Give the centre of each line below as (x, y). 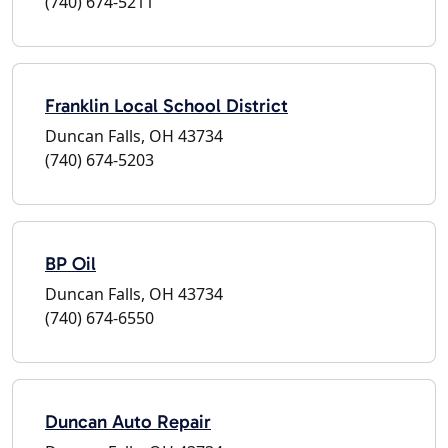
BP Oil (70, 263)
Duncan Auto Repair (128, 421)
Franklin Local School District (166, 105)
